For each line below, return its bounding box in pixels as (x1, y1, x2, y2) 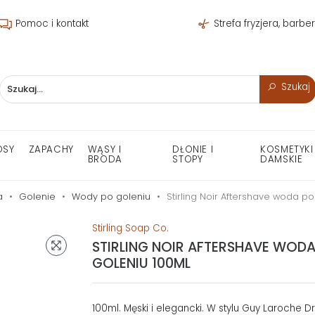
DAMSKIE (260, 153, 303, 167)
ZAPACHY (28, 143, 74, 157)
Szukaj (281, 79, 310, 94)
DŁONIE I (172, 143, 214, 157)
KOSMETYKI (260, 143, 314, 157)
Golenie (18, 191, 56, 203)
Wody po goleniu (71, 191, 150, 203)
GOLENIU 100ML (91, 254, 191, 274)
